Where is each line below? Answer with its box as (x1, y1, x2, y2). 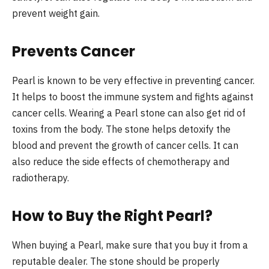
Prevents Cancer (12, 41, 135, 61)
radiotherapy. (12, 171, 69, 184)
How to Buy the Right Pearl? (12, 206, 213, 226)
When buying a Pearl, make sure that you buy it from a (12, 239, 248, 252)
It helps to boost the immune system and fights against (12, 90, 253, 103)
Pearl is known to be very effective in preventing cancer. (12, 74, 255, 86)
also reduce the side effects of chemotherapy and (12, 155, 229, 168)
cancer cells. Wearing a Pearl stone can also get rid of (12, 106, 246, 119)
